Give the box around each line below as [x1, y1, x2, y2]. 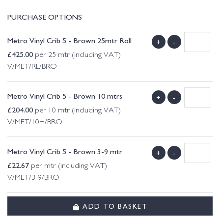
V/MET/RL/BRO [7, 63, 63, 71]
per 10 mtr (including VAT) [33, 107, 121, 115]
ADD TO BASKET [80, 200, 147, 211]
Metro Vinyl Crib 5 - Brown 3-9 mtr [7, 145, 122, 157]
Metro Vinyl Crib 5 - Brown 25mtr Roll [7, 34, 132, 46]
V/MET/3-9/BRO [7, 174, 65, 182]
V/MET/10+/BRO [7, 119, 68, 127]
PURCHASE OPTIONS [7, 11, 82, 22]
